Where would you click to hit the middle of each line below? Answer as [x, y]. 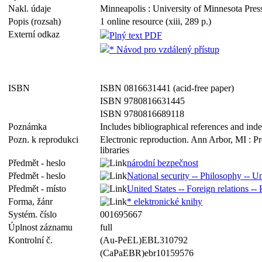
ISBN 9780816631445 [142, 101]
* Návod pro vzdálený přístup [164, 49]
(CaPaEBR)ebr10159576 [147, 253]
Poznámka [30, 127]
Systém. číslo [35, 214]
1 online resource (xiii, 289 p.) [156, 21]
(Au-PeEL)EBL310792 [144, 240]
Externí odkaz [36, 34]
